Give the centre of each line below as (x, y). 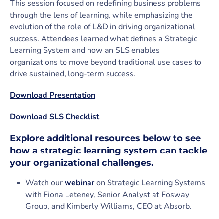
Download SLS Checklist (55, 117)
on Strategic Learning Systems (150, 183)
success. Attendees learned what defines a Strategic (103, 39)
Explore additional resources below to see (105, 138)
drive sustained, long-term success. (73, 74)
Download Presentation (53, 95)
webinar (79, 183)
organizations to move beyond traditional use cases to (106, 62)
